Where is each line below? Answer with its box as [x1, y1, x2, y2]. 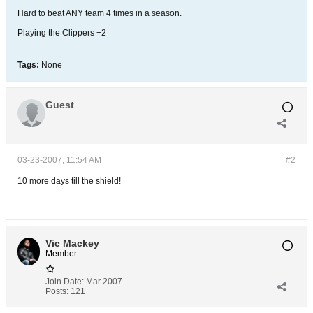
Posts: [45, 286, 68, 296]
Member [45, 249, 77, 259]
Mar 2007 [86, 277, 122, 286]
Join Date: [45, 277, 84, 286]
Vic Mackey [45, 238, 99, 249]
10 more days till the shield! [17, 176, 121, 186]
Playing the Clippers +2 [17, 28, 106, 38]
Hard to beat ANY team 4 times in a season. [17, 8, 182, 18]
